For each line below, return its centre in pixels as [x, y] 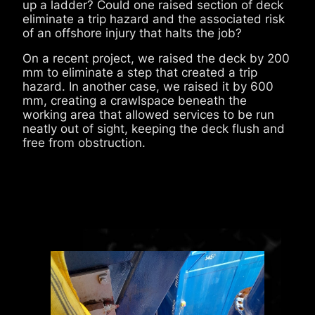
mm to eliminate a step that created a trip [140, 72]
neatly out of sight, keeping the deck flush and [154, 129]
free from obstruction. [84, 143]
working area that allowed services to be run [148, 115]
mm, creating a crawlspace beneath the [135, 101]
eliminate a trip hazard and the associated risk [154, 19]
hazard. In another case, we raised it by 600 [148, 86]
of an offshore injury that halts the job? [132, 33]
